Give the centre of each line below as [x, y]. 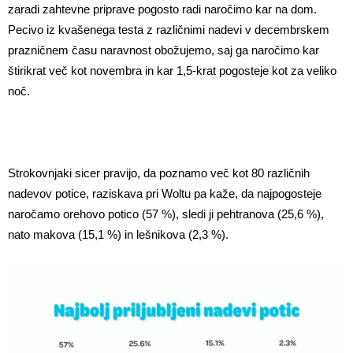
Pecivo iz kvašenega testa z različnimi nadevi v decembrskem [169, 30]
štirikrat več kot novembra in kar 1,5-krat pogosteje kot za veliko [172, 71]
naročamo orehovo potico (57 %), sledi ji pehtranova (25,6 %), [166, 214]
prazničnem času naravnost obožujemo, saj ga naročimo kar [163, 50]
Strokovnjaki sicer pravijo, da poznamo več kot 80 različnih [159, 173]
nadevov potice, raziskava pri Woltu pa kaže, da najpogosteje [165, 194]
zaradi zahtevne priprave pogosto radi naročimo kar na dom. [162, 9]
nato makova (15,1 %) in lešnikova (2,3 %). [118, 235]
